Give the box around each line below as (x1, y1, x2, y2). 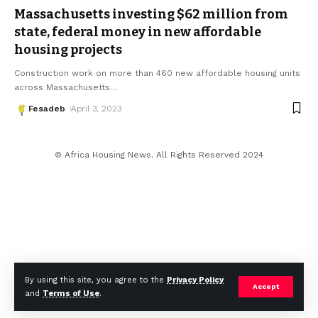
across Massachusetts (14, 82, 110, 92)
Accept (253, 283, 279, 290)
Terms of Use (43, 289, 99, 298)
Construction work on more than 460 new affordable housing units (14, 67, 300, 78)
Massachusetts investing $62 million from (14, 6, 288, 22)
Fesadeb (28, 103, 65, 114)
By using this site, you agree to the (25, 275, 167, 285)
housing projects (14, 41, 122, 57)
